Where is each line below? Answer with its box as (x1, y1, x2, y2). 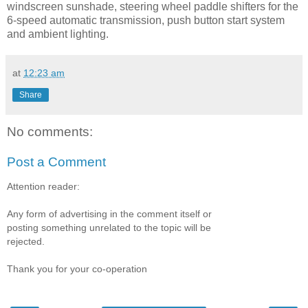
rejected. (7, 236, 45, 247)
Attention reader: (7, 181, 80, 192)
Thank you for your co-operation (7, 263, 147, 275)
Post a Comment (7, 155, 106, 169)
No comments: (7, 124, 93, 140)
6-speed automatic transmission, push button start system (7, 14, 285, 27)
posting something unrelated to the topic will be (7, 222, 211, 234)
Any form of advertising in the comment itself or (7, 208, 212, 220)
